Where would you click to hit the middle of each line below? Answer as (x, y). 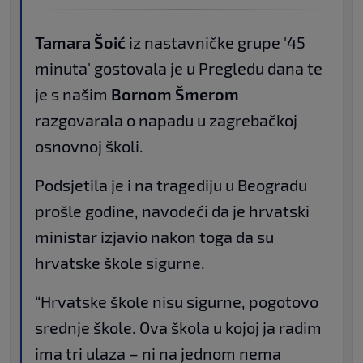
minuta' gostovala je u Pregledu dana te (179, 68)
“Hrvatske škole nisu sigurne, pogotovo (177, 302)
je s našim (73, 94)
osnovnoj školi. (89, 146)
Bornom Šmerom (175, 94)
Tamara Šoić (80, 43)
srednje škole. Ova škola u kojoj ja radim (178, 328)
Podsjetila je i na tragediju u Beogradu (171, 185)
